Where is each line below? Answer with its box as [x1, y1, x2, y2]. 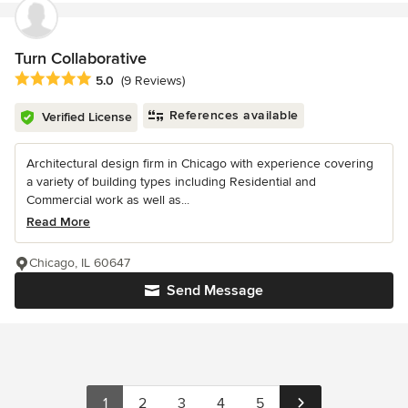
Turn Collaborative [15, 47, 147, 68]
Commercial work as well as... [26, 192, 189, 209]
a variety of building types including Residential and [26, 174, 316, 190]
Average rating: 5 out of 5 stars [14, 70, 209, 89]
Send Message [167, 281, 263, 301]
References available [168, 107, 299, 124]
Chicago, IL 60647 [29, 255, 130, 271]
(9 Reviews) [121, 73, 185, 89]
